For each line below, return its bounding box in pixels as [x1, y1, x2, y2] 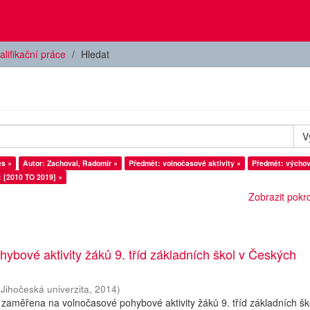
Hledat [81, 47, 109, 61]
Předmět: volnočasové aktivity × [129, 158, 241, 168]
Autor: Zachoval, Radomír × [23, 158, 118, 168]
